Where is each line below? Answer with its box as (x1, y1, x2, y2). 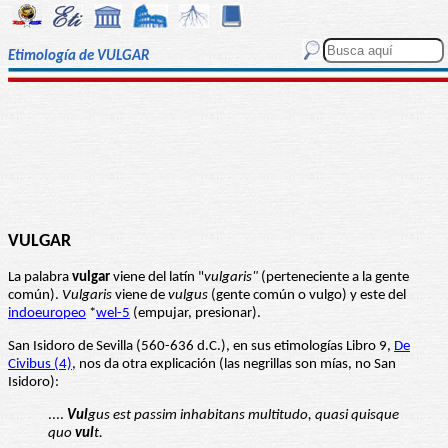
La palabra (8, 270, 72, 286)
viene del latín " (110, 270, 204, 286)
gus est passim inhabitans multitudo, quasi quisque (88, 408, 399, 424)
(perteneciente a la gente (258, 270, 409, 286)
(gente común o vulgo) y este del (208, 288, 406, 304)
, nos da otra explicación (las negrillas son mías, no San (72, 357, 396, 373)
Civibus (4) (8, 357, 72, 373)
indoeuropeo (8, 306, 86, 322)
